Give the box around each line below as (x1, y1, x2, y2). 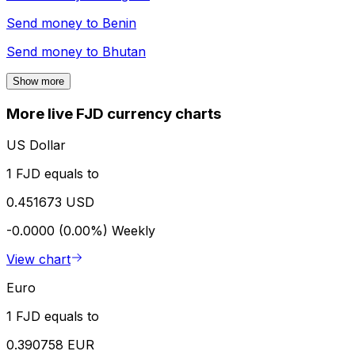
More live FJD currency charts (6, 104, 221, 123)
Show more (13, 74, 64, 87)
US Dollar (6, 137, 66, 154)
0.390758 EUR (6, 337, 94, 353)
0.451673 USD (6, 194, 94, 211)
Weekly (112, 223, 155, 239)
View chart (6, 251, 71, 268)
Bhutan (102, 43, 146, 59)
